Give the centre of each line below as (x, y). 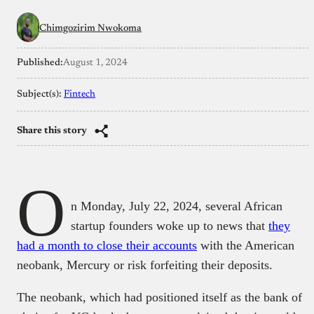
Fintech (80, 94)
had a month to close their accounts (107, 245)
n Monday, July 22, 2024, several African (177, 206)
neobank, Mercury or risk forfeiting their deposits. (145, 265)
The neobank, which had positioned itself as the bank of (159, 297)
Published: (40, 63)
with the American (246, 245)
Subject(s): (40, 94)
